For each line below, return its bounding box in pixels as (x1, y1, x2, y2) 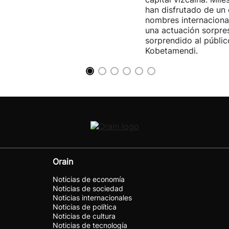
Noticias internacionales (53, 193, 132, 202)
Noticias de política (53, 202, 117, 211)
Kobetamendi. (145, 45, 198, 56)
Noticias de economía (53, 175, 125, 184)
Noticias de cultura (53, 212, 116, 220)
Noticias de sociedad (53, 184, 123, 193)
